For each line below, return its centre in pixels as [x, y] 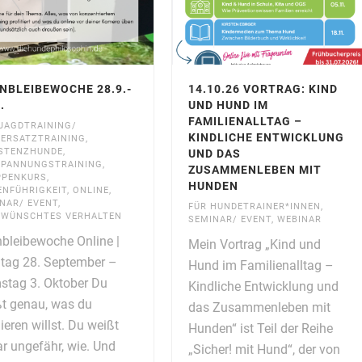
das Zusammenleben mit [259, 307]
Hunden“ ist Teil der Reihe [260, 328]
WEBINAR [299, 219]
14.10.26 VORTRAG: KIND [263, 88]
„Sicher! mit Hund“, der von [264, 349]
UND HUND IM [228, 105]
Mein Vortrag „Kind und [254, 244]
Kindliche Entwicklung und [263, 286]
